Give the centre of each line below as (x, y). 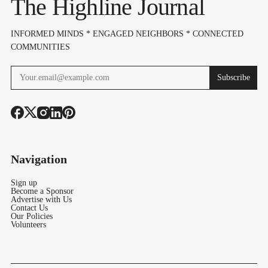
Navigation (39, 159)
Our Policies (32, 216)
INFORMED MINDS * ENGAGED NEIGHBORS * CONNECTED (127, 34)
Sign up (24, 183)
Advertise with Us (41, 200)
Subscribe (234, 77)
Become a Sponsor (42, 191)
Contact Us (29, 208)
